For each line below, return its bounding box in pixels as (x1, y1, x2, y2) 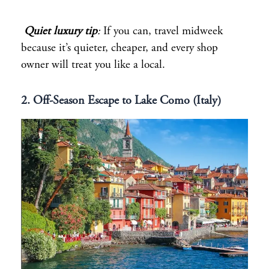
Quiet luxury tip (24, 25, 97, 37)
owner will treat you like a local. (21, 59, 165, 71)
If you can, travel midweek (100, 25, 223, 37)
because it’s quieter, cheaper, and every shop (21, 42, 218, 54)
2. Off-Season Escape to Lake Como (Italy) (21, 95, 221, 108)
